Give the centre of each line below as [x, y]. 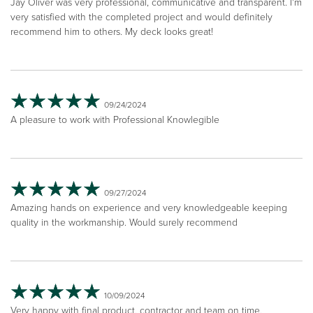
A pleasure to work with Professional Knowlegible [115, 119]
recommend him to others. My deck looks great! [112, 31]
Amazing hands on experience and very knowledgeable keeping [149, 208]
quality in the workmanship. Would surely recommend [124, 222]
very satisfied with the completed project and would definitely [141, 17]
